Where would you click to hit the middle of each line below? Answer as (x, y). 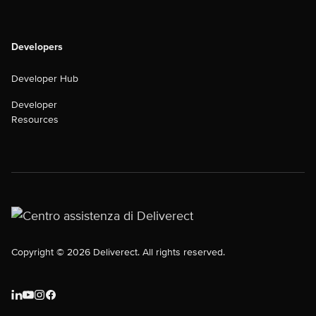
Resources (35, 120)
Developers (37, 47)
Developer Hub (45, 79)
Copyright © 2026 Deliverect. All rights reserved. (118, 252)
